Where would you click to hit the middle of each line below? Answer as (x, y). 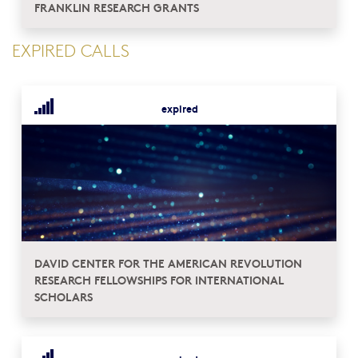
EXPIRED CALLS (71, 50)
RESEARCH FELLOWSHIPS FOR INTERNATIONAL (159, 279)
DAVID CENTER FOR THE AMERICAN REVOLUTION (168, 263)
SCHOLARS (64, 296)
